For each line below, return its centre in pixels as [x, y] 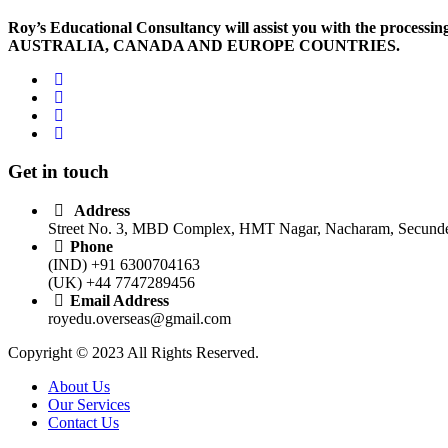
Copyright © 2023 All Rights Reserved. [133, 353]
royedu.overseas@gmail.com [139, 319]
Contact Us [83, 423]
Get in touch [58, 172]
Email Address [120, 301]
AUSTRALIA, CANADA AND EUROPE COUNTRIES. [204, 45]
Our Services [89, 405]
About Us [79, 387]
